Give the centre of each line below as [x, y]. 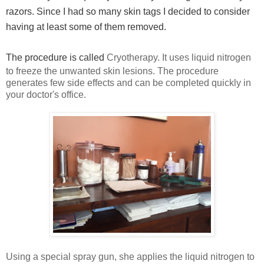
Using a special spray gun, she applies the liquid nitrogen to [130, 256]
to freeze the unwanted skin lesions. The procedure [112, 71]
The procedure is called [56, 57]
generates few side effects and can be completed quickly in [128, 82]
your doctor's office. [46, 94]
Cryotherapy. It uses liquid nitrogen [179, 57]
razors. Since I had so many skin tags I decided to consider [128, 11]
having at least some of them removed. [87, 27]
